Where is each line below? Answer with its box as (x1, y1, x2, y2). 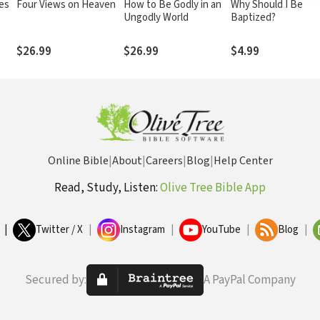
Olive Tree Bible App (160, 179, 266, 196)
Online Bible (47, 153, 109, 169)
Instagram (120, 222, 165, 237)
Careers (145, 153, 183, 169)
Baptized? (230, 9, 276, 25)
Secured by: (24, 271, 86, 289)
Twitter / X (36, 222, 83, 237)
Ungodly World (123, 9, 189, 25)
